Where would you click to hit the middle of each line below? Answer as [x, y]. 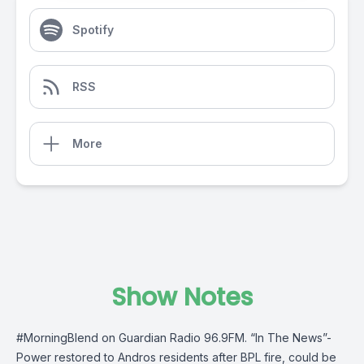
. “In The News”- [288, 338]
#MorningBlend [57, 338]
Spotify [93, 30]
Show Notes [182, 297]
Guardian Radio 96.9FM [182, 338]
